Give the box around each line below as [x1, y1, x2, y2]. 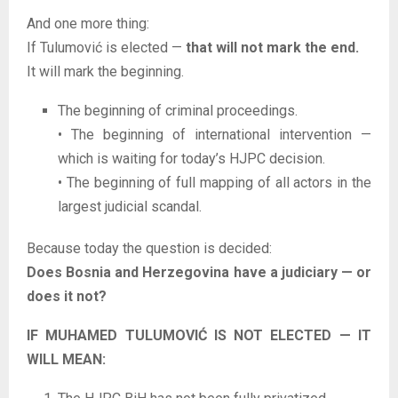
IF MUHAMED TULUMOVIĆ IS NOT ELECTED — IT [27, 326, 371, 344]
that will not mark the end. [186, 38, 359, 56]
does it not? [27, 287, 107, 305]
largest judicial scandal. [58, 197, 202, 215]
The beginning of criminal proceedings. [58, 101, 298, 119]
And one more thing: [27, 14, 149, 32]
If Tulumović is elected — [27, 38, 186, 56]
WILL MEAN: [27, 350, 106, 368]
